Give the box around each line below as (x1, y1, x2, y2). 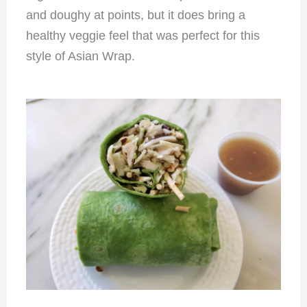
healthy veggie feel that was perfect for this (25, 28, 260, 42)
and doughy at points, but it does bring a (25, 8, 245, 22)
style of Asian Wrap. (25, 49, 135, 63)
